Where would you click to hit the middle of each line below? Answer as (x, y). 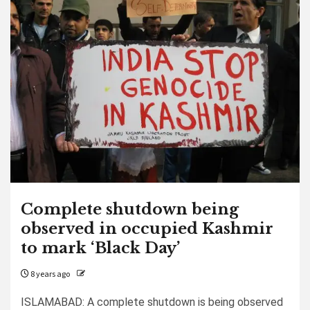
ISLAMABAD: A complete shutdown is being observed (152, 302)
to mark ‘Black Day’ (100, 248)
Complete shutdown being (130, 209)
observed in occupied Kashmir (147, 229)
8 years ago (49, 274)
